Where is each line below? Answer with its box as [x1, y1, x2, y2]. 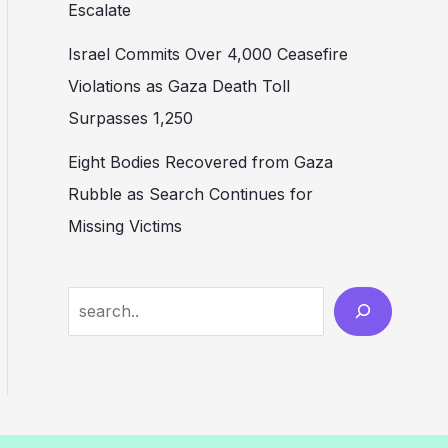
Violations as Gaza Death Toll [68, 76, 290, 97]
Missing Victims [68, 216, 182, 237]
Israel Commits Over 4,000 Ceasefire [68, 44, 348, 65]
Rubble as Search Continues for [68, 184, 313, 205]
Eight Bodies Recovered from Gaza [68, 152, 333, 173]
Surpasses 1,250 [68, 108, 193, 129]
